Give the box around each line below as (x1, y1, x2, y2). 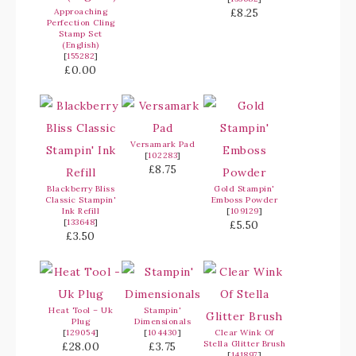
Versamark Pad (130, 139, 195, 150)
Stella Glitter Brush (203, 339, 285, 350)
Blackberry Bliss (47, 184, 114, 195)
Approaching (53, 6, 108, 17)
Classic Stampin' (45, 195, 116, 206)
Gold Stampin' (214, 184, 275, 195)
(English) (62, 40, 99, 51)
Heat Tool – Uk (48, 305, 113, 316)
